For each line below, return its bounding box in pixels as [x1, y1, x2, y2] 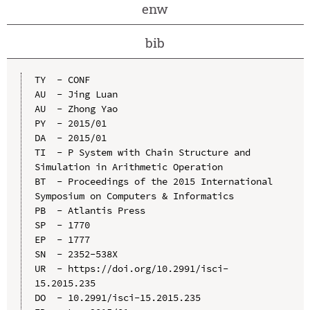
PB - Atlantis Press [34, 203, 145, 217]
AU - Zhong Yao [34, 102, 118, 115]
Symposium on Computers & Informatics [34, 189, 234, 202]
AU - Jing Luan [34, 87, 118, 100]
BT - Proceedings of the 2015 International [34, 174, 273, 188]
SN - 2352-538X [34, 247, 118, 260]
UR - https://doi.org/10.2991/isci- [34, 262, 228, 275]
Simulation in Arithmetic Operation [34, 160, 223, 173]
